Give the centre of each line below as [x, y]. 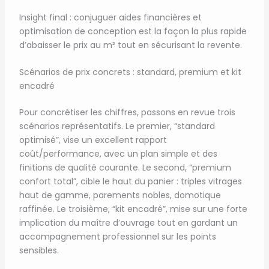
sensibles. [39, 251]
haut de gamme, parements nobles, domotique [120, 195]
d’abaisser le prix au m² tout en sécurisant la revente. [130, 45]
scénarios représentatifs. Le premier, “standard [117, 126]
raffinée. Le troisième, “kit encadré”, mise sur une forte [133, 209]
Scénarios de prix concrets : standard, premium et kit [130, 72]
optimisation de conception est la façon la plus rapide [133, 31]
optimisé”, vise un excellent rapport [93, 140]
